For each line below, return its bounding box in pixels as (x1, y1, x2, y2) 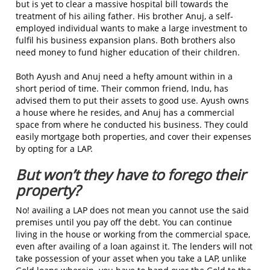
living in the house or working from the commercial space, (16, 228, 250, 240)
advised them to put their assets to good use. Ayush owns (16, 94, 249, 106)
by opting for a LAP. (16, 142, 93, 154)
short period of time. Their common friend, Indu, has (16, 82, 228, 94)
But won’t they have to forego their (16, 164, 246, 184)
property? (16, 180, 80, 200)
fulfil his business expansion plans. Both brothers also (16, 34, 235, 46)
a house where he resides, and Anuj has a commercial (16, 106, 234, 118)
